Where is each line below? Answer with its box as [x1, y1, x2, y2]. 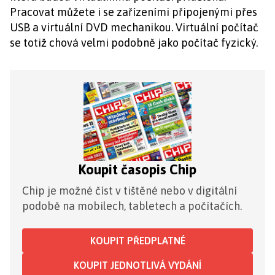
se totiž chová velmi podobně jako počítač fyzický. [10, 36, 258, 49]
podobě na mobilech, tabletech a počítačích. [22, 199, 242, 212]
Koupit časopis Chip [79, 161, 196, 177]
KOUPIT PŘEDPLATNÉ [90, 235, 185, 246]
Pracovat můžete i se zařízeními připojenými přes [10, 6, 257, 18]
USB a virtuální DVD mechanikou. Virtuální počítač [10, 21, 258, 34]
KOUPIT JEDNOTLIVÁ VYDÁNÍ [74, 260, 201, 271]
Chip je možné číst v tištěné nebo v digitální [22, 184, 237, 197]
